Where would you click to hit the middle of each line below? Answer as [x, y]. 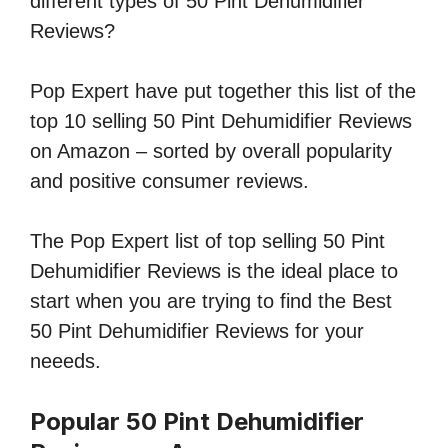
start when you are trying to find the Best [211, 301]
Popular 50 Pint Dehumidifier [197, 422]
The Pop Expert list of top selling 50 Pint [207, 241]
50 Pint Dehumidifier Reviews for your [197, 331]
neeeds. [65, 361]
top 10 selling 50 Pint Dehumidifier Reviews [221, 121]
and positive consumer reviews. [169, 181]
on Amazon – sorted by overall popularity [211, 151]
